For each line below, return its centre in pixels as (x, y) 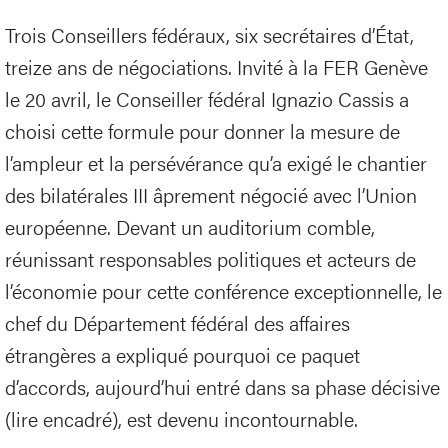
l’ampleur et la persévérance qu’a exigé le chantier (216, 162)
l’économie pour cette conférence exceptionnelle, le (223, 290)
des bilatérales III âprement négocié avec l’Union (211, 194)
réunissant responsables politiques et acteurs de (210, 258)
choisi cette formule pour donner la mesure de (202, 130)
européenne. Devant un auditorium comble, (190, 226)
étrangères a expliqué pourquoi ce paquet (182, 354)
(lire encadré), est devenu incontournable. (181, 418)
